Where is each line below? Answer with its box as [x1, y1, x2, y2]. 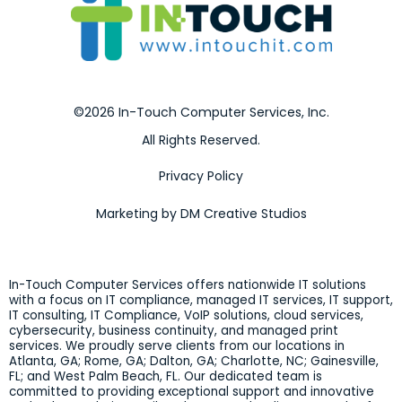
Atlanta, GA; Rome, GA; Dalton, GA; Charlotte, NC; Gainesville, [9, 353, 379, 371]
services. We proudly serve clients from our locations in [9, 337, 345, 355]
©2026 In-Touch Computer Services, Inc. [73, 103, 329, 122]
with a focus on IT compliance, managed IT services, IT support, [9, 292, 393, 310]
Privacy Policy [159, 167, 243, 186]
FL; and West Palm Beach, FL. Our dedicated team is [9, 368, 322, 386]
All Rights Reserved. [142, 131, 260, 150]
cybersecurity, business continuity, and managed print [9, 322, 338, 340]
